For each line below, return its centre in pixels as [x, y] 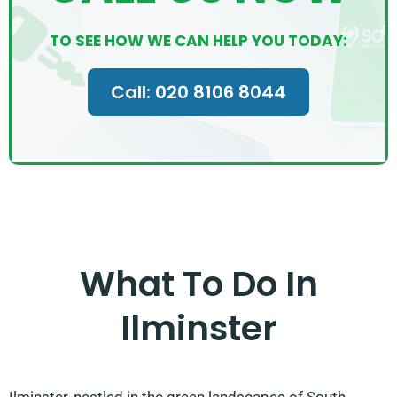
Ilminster [198, 329]
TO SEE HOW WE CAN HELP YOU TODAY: [198, 40]
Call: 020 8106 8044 [198, 92]
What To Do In [198, 284]
